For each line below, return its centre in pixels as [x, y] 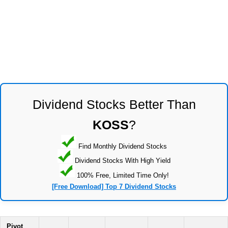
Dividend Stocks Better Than [114, 104]
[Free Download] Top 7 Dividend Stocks [114, 187]
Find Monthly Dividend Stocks [122, 146]
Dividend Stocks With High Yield [122, 160]
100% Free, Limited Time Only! [122, 175]
